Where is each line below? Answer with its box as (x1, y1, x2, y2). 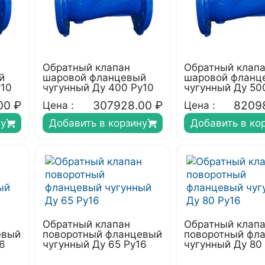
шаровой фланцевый (43, 72, 146, 83)
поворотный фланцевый (43, 228, 162, 240)
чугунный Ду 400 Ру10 (43, 82, 154, 93)
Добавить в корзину (49, 117, 147, 129)
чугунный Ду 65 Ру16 (43, 238, 147, 250)
